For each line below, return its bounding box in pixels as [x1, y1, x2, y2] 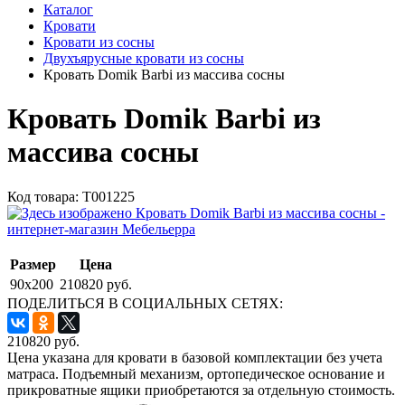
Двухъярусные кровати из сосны [43, 51, 244, 66]
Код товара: [7, 188, 82, 204]
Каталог [43, 2, 93, 17]
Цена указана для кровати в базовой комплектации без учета [7, 349, 382, 365]
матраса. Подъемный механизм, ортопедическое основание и [7, 365, 385, 381]
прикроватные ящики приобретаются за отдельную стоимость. [7, 381, 395, 398]
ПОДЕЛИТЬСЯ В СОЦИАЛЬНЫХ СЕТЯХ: [7, 295, 283, 311]
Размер [10, 256, 56, 272]
